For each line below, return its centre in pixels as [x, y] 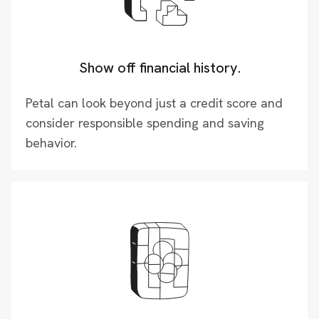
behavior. [51, 143]
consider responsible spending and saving [145, 123]
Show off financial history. [159, 68]
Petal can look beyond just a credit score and [154, 103]
